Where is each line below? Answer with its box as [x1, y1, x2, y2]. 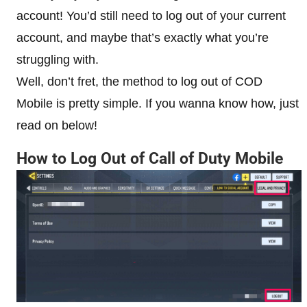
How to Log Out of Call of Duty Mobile [16, 149, 283, 168]
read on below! [16, 118, 97, 132]
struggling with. [16, 52, 99, 66]
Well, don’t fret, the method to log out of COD [16, 74, 262, 88]
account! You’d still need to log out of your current [16, 8, 286, 23]
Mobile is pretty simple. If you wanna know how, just [16, 96, 299, 110]
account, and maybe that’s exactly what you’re [16, 30, 269, 45]
